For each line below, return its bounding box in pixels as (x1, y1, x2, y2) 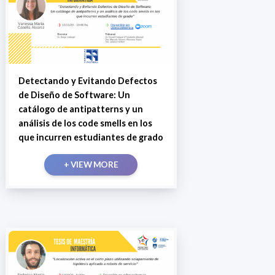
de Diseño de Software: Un (18, 90, 130, 101)
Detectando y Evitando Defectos (18, 76, 157, 87)
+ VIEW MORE (63, 160, 118, 170)
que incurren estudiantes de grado (18, 132, 163, 143)
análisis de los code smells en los (18, 118, 152, 129)
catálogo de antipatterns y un (18, 104, 143, 115)
